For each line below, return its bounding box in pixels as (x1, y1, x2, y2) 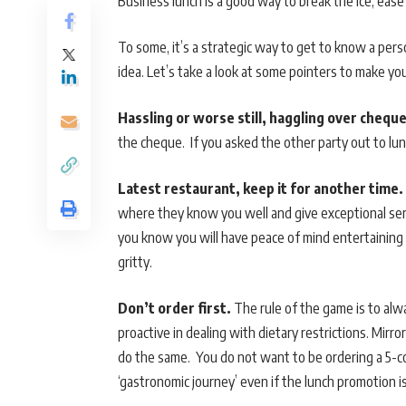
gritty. (118, 253, 152, 272)
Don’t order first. (118, 299, 234, 318)
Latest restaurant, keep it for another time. (118, 179, 403, 198)
